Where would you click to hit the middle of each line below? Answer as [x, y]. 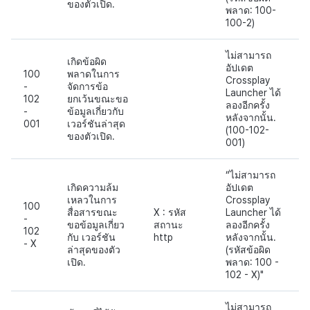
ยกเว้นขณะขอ [98, 99]
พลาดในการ [93, 74]
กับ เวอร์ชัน [91, 237]
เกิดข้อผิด [87, 61]
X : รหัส [170, 212]
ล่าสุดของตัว [94, 249]
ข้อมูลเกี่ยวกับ [95, 111]
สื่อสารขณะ [92, 212]
